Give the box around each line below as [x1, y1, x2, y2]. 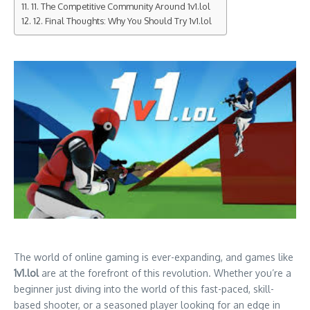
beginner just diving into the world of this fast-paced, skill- [14, 283, 274, 295]
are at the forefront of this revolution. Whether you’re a [39, 267, 291, 280]
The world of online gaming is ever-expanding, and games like [14, 251, 293, 264]
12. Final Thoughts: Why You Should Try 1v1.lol [33, 15, 212, 26]
